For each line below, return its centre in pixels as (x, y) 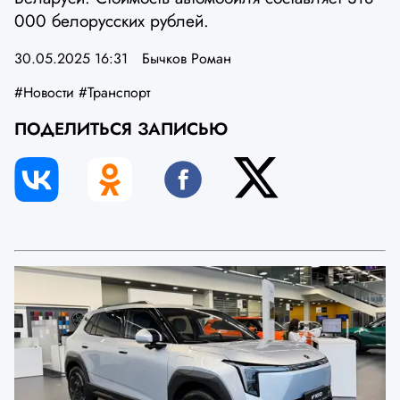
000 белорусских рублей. (112, 21)
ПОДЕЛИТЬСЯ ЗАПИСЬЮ (121, 129)
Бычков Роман (187, 59)
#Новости (44, 93)
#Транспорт (114, 93)
